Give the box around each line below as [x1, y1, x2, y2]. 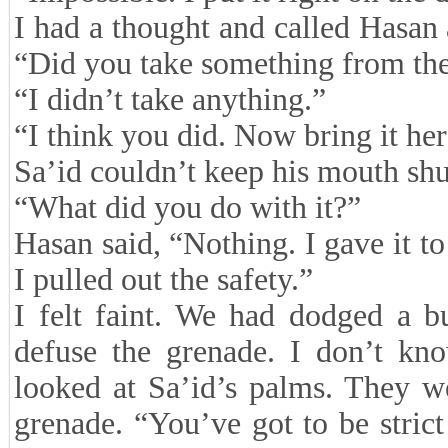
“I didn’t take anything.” [14, 82, 326, 117]
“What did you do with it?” [14, 190, 361, 225]
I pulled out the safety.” [14, 262, 313, 297]
